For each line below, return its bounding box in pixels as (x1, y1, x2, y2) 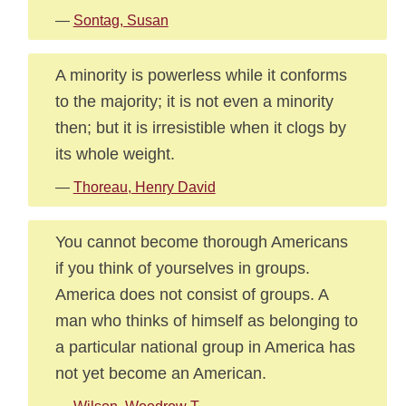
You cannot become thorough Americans (54, 232, 348, 251)
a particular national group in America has (54, 337, 355, 356)
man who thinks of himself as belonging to (54, 311, 358, 330)
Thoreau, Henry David (72, 179, 216, 195)
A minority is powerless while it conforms (54, 65, 347, 84)
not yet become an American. (54, 363, 266, 382)
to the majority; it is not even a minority (54, 92, 333, 111)
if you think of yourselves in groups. (54, 258, 310, 277)
